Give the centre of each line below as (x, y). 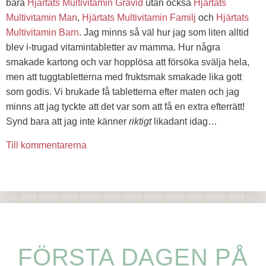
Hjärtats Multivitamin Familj (139, 18)
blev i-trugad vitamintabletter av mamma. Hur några (113, 47)
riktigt (140, 122)
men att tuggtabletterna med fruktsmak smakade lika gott (124, 77)
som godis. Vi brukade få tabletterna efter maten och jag (123, 92)
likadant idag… (184, 122)
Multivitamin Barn (42, 33)
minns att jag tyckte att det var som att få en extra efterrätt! (126, 107)
